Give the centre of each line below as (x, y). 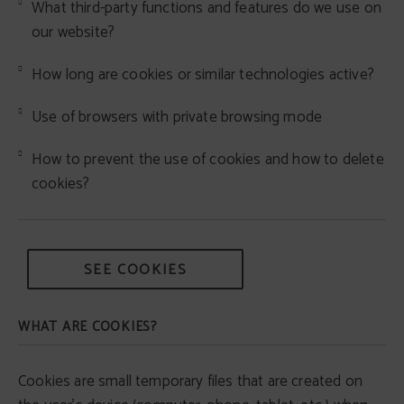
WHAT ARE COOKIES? (88, 327)
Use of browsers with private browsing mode (177, 117)
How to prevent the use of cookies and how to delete (208, 160)
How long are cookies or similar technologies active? (203, 75)
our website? (73, 32)
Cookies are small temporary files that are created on (191, 381)
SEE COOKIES (135, 270)
